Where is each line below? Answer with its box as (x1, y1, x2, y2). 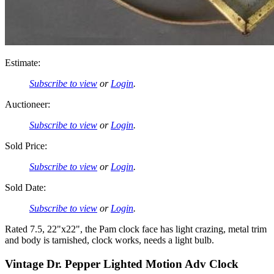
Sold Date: (5, 182, 46, 193)
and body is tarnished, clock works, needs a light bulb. (5, 235, 214, 246)
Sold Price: (5, 141, 47, 152)
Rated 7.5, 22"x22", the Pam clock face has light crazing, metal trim (5, 224, 267, 235)
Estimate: (5, 57, 40, 68)
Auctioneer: (5, 99, 50, 110)
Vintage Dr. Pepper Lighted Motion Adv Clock (5, 257, 239, 270)
